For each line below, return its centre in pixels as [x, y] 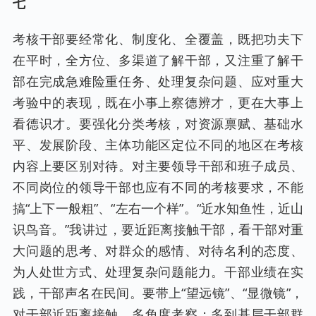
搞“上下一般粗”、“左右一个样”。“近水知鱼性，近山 [158, 208]
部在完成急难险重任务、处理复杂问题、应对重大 [158, 81]
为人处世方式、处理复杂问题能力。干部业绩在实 [158, 271]
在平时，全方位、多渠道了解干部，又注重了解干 [158, 60]
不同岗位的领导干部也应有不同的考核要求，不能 [158, 187]
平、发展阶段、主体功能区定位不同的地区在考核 [158, 144]
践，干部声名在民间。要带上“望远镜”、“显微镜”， [158, 292]
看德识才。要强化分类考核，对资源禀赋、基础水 [158, 123]
